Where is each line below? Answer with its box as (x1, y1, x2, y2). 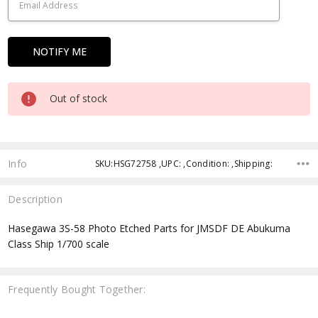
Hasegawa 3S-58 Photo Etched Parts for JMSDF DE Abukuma (8, 221, 291, 236)
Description (8, 192, 62, 206)
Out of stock (50, 91, 108, 105)
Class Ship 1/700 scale (8, 237, 113, 251)
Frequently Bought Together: (8, 283, 146, 297)
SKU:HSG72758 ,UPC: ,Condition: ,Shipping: (94, 157, 273, 170)
